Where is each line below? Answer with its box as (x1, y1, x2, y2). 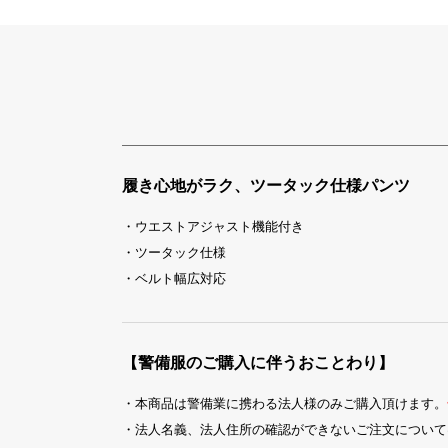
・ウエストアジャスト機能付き (122, 219, 304, 234)
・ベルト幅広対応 (122, 271, 226, 286)
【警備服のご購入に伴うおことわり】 (122, 354, 394, 371)
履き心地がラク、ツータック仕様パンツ (122, 177, 410, 194)
